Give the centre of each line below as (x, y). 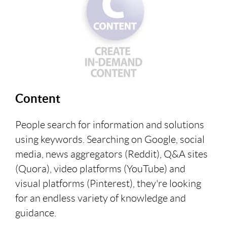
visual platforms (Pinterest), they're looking (108, 184)
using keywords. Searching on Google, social (110, 140)
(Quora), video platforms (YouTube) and (100, 169)
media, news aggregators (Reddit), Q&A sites (111, 154)
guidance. (36, 213)
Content (38, 99)
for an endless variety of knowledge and (101, 198)
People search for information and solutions (110, 125)
